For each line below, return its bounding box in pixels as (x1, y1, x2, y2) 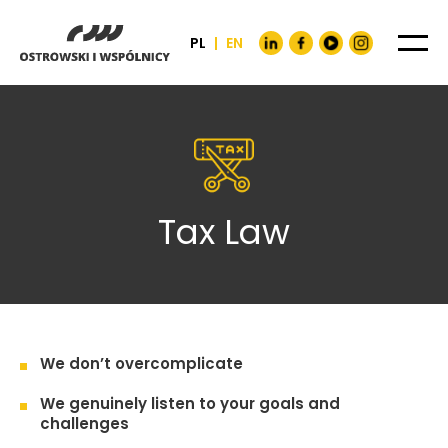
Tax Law (158, 208, 290, 256)
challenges (40, 413, 129, 434)
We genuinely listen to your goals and (40, 393, 340, 414)
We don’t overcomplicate (40, 353, 243, 374)
